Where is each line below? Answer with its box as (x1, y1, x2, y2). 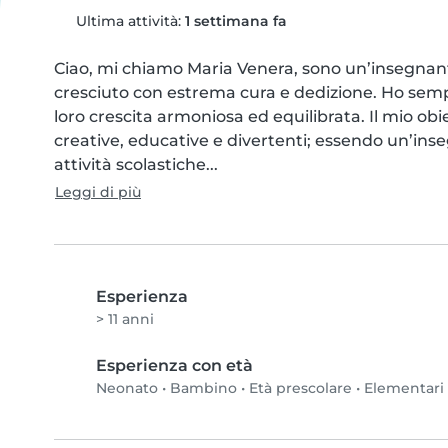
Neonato (96, 379, 158, 397)
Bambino (170, 379, 237, 397)
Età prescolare (249, 379, 352, 397)
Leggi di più (55, 183, 141, 201)
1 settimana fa (184, 12, 287, 30)
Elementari (364, 379, 444, 397)
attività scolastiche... (54, 155, 218, 174)
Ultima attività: (71, 12, 185, 30)
